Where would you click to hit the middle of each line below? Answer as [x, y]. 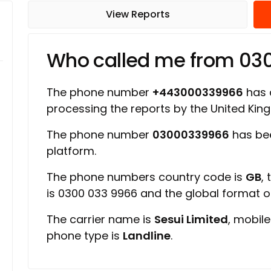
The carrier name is [100, 219]
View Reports [138, 14]
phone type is [85, 236]
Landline [147, 236]
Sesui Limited [191, 219]
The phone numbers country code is [146, 177]
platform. [71, 151]
